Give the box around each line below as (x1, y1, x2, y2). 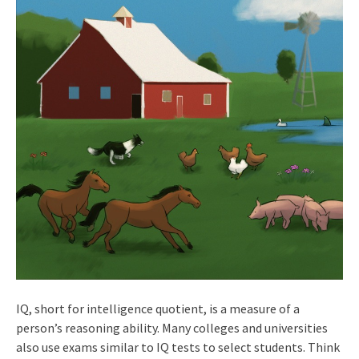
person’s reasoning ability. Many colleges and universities (16, 320, 328, 336)
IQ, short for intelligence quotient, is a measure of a (16, 301, 300, 317)
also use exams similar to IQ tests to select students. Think (16, 339, 340, 355)
